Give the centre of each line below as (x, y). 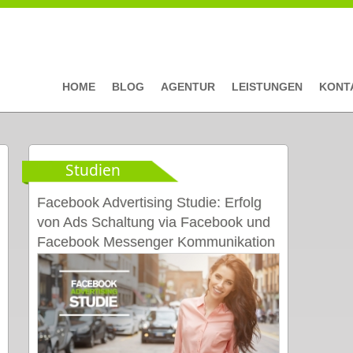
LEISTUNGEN (267, 87)
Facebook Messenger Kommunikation (156, 242)
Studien (93, 170)
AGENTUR (188, 87)
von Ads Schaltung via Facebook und (154, 222)
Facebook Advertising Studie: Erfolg (149, 203)
